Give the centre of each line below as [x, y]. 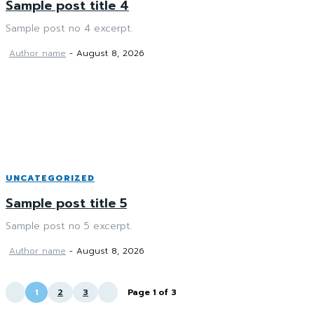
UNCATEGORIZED [50, 178]
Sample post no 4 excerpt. [69, 28]
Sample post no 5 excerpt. [69, 226]
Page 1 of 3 [152, 292]
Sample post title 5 [66, 203]
